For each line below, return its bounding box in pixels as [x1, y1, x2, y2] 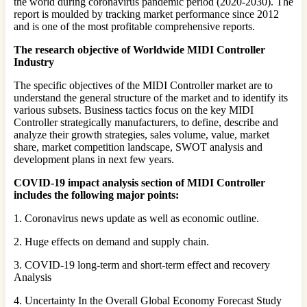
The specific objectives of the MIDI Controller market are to [14, 79, 273, 91]
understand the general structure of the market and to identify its [14, 91, 288, 103]
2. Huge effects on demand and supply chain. [14, 235, 209, 247]
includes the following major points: [14, 188, 179, 201]
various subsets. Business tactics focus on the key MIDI [14, 103, 254, 116]
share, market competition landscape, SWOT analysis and [14, 140, 262, 153]
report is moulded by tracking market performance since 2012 [14, 8, 279, 20]
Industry [14, 56, 54, 68]
